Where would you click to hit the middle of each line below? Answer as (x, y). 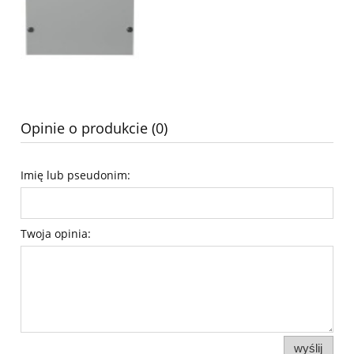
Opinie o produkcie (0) (94, 128)
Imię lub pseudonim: (75, 175)
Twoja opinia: (56, 233)
